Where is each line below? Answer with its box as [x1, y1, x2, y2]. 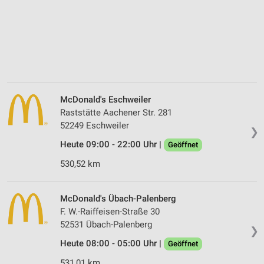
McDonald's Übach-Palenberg [60, 193, 176, 204]
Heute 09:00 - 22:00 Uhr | [60, 139, 164, 150]
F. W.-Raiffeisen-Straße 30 [60, 206, 160, 217]
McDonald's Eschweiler [60, 94, 151, 105]
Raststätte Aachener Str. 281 [60, 107, 172, 118]
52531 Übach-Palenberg [60, 219, 152, 230]
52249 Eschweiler [60, 120, 129, 131]
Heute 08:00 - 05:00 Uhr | [60, 238, 164, 249]
